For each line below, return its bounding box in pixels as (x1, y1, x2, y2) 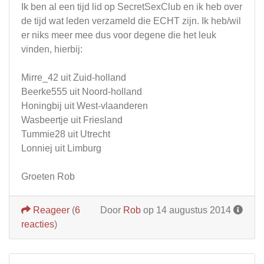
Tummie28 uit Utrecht (21, 128, 110, 139)
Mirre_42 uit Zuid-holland (21, 72, 126, 82)
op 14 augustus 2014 (141, 204, 233, 215)
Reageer (31, 204, 70, 215)
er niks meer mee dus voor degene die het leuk (21, 29, 216, 40)
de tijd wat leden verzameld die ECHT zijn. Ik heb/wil (21, 15, 241, 26)
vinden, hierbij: (21, 44, 82, 54)
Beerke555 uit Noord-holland (21, 86, 142, 97)
